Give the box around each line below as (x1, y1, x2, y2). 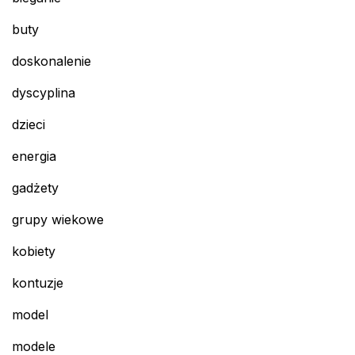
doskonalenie (12, 53, 91, 70)
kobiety (12, 243, 55, 260)
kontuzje (12, 275, 63, 292)
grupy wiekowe (12, 212, 104, 228)
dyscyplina (12, 85, 75, 101)
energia (12, 148, 56, 165)
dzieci (12, 116, 45, 133)
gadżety (12, 180, 59, 197)
